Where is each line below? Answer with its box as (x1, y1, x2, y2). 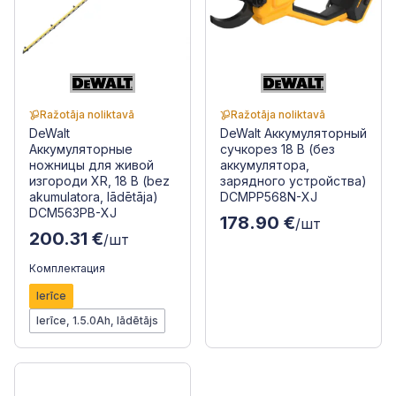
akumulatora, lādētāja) (29, 189, 158, 204)
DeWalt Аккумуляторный (220, 126, 367, 141)
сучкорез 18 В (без (220, 141, 335, 156)
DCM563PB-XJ (29, 205, 117, 220)
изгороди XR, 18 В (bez (29, 173, 170, 188)
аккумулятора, (220, 157, 309, 172)
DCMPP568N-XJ (220, 189, 317, 204)
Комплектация (29, 262, 105, 275)
